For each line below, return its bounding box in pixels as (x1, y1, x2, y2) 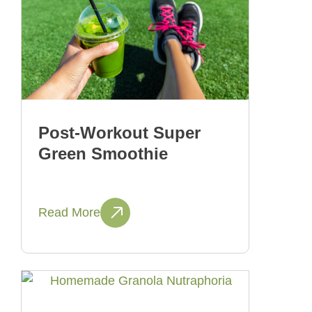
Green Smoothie (38, 143, 168, 163)
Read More (38, 205, 100, 219)
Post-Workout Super (38, 123, 201, 142)
